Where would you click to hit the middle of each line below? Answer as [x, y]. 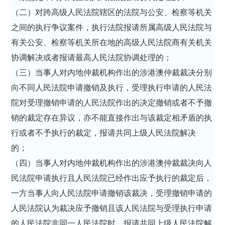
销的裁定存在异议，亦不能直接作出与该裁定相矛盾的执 [112, 118]
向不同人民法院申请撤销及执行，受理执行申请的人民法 [112, 87]
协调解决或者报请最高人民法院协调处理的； [93, 57]
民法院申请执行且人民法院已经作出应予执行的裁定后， [112, 178]
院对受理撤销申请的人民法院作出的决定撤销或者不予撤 [112, 102]
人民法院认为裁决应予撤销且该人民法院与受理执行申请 [112, 208]
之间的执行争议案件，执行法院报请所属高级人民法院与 [112, 27]
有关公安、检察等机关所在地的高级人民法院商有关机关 [112, 42]
